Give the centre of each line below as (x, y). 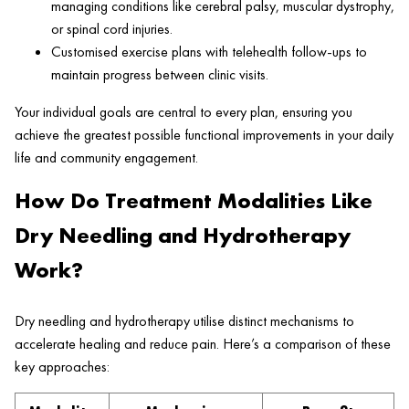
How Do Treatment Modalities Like (194, 201)
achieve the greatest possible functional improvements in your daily (204, 135)
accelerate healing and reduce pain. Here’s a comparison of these (203, 344)
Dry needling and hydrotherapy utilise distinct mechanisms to (184, 321)
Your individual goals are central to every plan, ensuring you (184, 112)
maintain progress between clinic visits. (160, 75)
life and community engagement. (106, 158)
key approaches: (62, 367)
